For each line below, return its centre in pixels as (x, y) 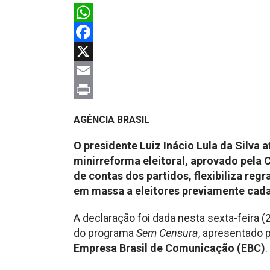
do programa (105, 233)
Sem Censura (167, 233)
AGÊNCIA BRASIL (111, 119)
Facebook (97, 51)
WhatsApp (98, 31)
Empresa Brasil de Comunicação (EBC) (169, 248)
